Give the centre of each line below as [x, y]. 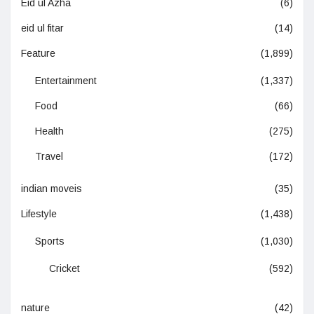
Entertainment [66, 81]
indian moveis [52, 189]
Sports [50, 241]
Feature [38, 54]
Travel [49, 157]
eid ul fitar [42, 28]
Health [49, 131]
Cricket [64, 269]
